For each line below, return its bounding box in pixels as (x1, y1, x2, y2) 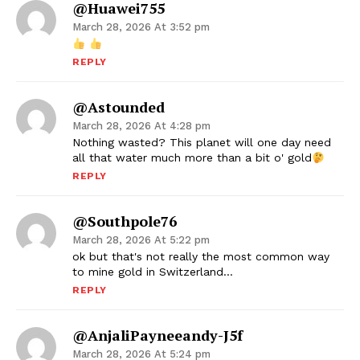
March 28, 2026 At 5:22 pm (72, 234, 210, 247)
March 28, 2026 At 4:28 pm (72, 120, 211, 133)
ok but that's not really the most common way (72, 250, 329, 264)
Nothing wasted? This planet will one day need (72, 136, 331, 149)
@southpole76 (72, 211, 177, 231)
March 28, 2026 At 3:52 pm (72, 21, 210, 34)
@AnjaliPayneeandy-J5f (72, 325, 243, 346)
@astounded (72, 97, 165, 117)
